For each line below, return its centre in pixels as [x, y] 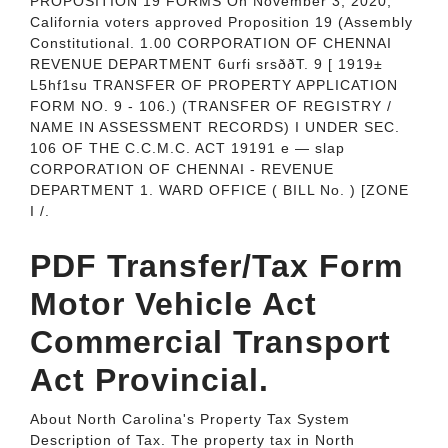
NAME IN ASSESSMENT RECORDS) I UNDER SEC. [215, 127]
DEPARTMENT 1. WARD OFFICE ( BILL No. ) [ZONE [219, 190]
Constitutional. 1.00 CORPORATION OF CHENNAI [211, 43]
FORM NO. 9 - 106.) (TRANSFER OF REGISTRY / [211, 106]
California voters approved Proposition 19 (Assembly [221, 22]
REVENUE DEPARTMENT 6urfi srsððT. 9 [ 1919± [206, 64]
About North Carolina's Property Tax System [190, 419]
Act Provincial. [149, 380]
